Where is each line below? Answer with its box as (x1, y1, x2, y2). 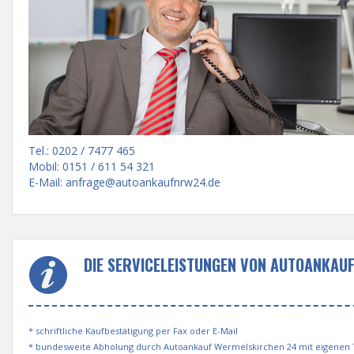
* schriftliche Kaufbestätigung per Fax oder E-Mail (28, 325, 238, 337)
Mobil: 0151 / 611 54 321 (28, 159, 155, 174)
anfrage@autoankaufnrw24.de (66, 175, 220, 190)
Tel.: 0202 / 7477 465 (28, 143, 135, 158)
